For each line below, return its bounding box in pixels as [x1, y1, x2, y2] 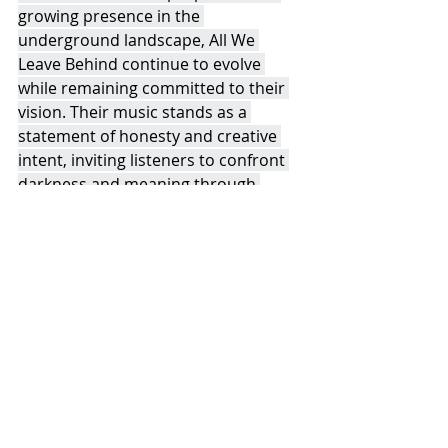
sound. [18, 196, 70, 219]
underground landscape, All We [18, 28, 259, 51]
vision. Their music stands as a [18, 100, 251, 123]
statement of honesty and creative [18, 124, 281, 147]
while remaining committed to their [18, 76, 289, 99]
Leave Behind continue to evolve [18, 52, 265, 75]
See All [275, 357, 320, 377]
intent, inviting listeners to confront [18, 148, 289, 171]
